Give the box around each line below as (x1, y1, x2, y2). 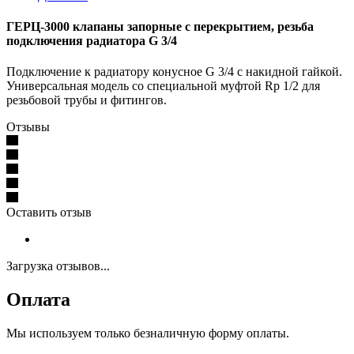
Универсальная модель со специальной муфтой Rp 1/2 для (6, 79, 320, 93)
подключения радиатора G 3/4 (6, 34, 177, 48)
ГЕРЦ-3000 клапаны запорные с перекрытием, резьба (6, 20, 314, 34)
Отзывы (6, 120, 50, 134)
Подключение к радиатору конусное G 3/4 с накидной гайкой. (6, 65, 342, 79)
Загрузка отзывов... (6, 259, 110, 273)
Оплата (6, 289, 70, 311)
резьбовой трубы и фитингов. (6, 93, 167, 107)
